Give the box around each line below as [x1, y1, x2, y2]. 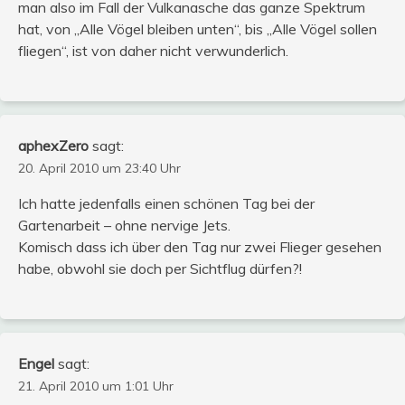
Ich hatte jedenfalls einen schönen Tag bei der [18, 193, 315, 212]
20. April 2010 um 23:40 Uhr [18, 159, 181, 176]
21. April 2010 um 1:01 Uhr [18, 377, 174, 394]
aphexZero [18, 136, 89, 155]
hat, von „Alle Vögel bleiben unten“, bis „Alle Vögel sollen [18, 19, 377, 38]
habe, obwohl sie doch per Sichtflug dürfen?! [18, 259, 302, 278]
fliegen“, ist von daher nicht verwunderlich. [18, 41, 288, 60]
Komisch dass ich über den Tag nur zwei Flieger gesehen [18, 237, 381, 256]
